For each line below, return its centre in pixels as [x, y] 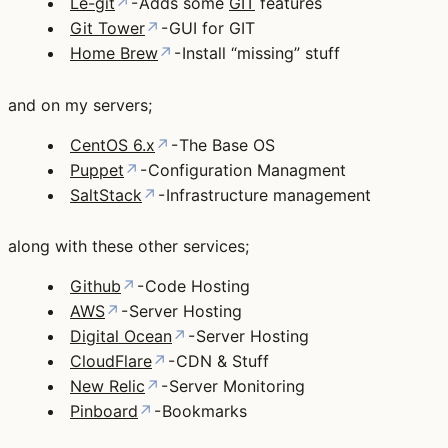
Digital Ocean [121, 336]
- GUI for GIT [207, 28]
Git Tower [107, 28]
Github [95, 286]
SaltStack [106, 194]
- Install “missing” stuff [256, 53]
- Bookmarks [200, 411]
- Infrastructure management [264, 194]
